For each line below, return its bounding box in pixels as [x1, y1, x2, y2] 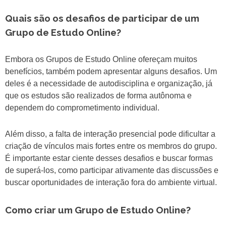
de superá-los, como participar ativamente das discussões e [5, 166, 218, 175]
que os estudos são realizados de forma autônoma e [5, 91, 192, 100]
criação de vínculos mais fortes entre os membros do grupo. [5, 142, 217, 151]
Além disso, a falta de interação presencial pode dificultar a [5, 130, 215, 139]
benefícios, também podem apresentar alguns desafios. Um [5, 67, 217, 76]
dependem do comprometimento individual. [5, 103, 159, 112]
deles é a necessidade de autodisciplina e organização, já [5, 79, 212, 88]
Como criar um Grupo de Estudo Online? [5, 204, 191, 216]
